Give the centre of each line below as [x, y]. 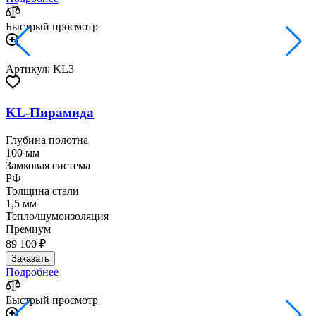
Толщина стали [42, 191]
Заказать [30, 259]
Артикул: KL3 [40, 68]
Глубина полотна [47, 140]
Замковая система [48, 165]
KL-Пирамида [50, 113]
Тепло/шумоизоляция [57, 216]
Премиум [28, 229]
